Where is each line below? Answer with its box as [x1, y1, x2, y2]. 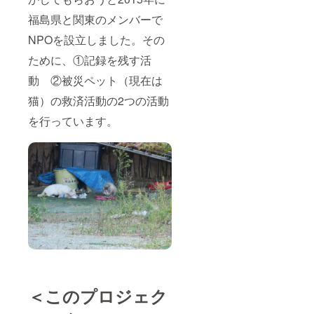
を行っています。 [28, 112, 118, 129]
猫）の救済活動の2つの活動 [28, 92, 169, 109]
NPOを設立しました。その [28, 31, 165, 48]
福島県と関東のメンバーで [28, 11, 163, 27]
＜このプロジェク [28, 284, 168, 308]
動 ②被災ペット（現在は [28, 71, 163, 88]
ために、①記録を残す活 [28, 51, 151, 68]
